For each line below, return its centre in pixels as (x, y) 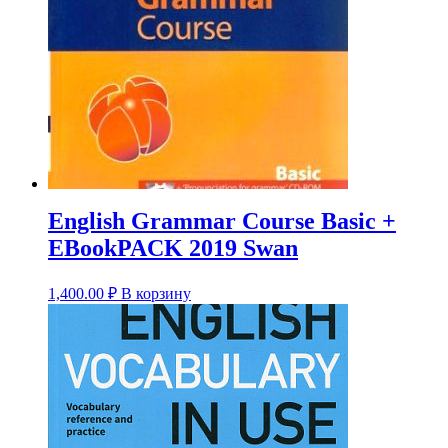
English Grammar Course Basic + (222, 221)
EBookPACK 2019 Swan (173, 248)
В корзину (156, 294)
